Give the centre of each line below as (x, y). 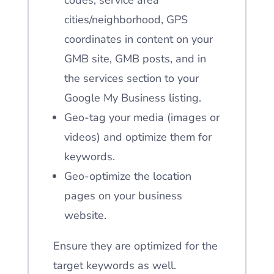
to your (180, 78)
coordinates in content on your (138, 39)
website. (87, 215)
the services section (113, 78)
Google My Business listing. (132, 98)
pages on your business (123, 196)
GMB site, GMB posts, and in (135, 59)
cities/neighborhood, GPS (126, 20)
